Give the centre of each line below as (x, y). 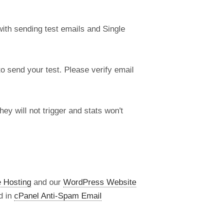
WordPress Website (100, 182)
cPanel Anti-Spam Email (58, 195)
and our (47, 182)
